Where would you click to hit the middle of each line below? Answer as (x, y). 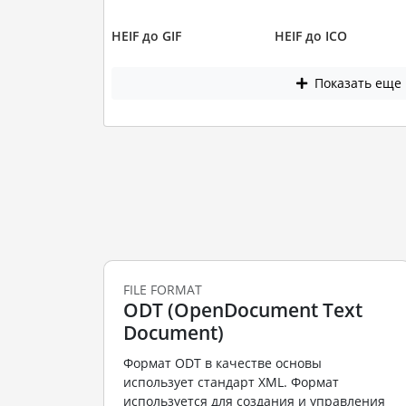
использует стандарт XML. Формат (231, 382)
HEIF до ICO (311, 36)
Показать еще (357, 83)
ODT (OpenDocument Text (242, 309)
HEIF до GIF (146, 36)
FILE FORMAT (162, 289)
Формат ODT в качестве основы (222, 363)
